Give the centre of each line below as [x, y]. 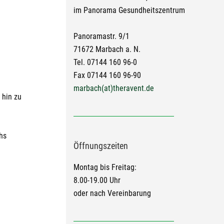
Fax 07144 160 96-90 [107, 75]
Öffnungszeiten [101, 146]
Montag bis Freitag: [105, 167]
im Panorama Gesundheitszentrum [129, 10]
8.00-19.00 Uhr [97, 180]
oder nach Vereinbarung [112, 193]
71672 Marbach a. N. [107, 49]
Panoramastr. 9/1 [101, 36]
